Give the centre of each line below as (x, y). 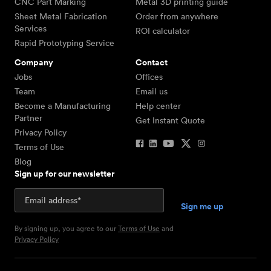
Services (31, 28)
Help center (158, 106)
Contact (152, 62)
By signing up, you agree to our (66, 228)
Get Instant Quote (170, 120)
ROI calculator (163, 31)
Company (34, 62)
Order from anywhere (177, 16)
